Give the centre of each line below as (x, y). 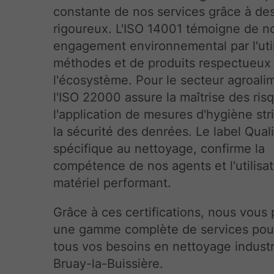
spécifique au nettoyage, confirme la (159, 149)
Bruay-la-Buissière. (109, 264)
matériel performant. (113, 183)
